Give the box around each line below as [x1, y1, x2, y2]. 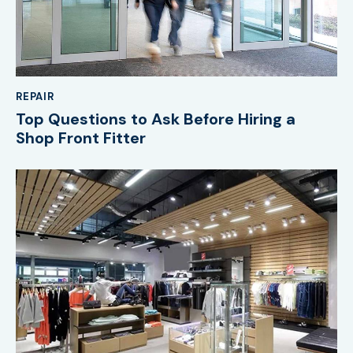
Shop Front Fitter [16, 127, 146, 148]
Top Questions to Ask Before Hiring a [16, 108, 295, 129]
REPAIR [16, 90, 54, 104]
